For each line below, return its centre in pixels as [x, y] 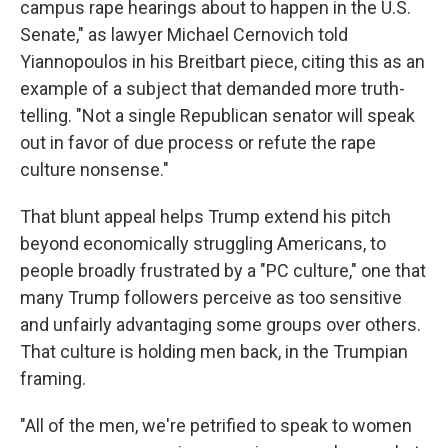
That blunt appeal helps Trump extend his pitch [205, 216]
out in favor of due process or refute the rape [198, 142]
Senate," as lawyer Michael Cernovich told [184, 34]
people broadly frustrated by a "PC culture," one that [223, 270]
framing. [53, 378]
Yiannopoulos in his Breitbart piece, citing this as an [222, 61]
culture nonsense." [94, 169]
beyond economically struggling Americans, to [203, 243]
